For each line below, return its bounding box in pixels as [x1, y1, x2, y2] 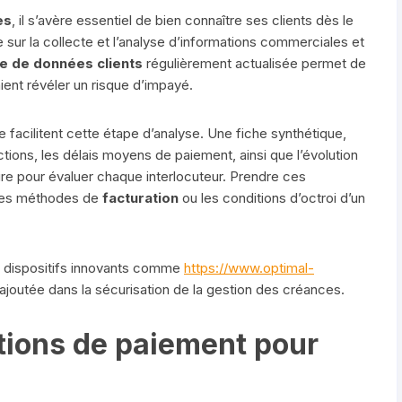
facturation [102, 188, 179, 206]
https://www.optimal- [184, 258, 314, 276]
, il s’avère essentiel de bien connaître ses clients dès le [12, 11, 354, 29]
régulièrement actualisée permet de [143, 54, 366, 72]
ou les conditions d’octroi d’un [179, 188, 365, 206]
